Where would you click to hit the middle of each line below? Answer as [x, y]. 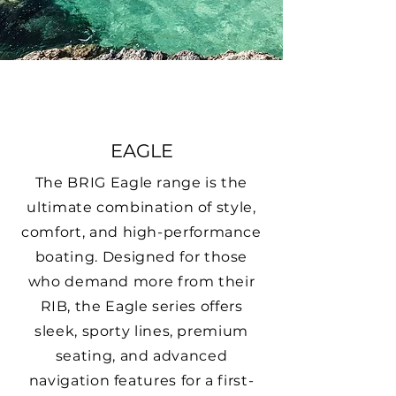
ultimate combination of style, [141, 207]
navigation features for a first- [141, 381]
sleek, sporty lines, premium [141, 331]
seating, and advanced [141, 356]
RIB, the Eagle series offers [141, 306]
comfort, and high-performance [141, 232]
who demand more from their [141, 282]
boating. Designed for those [141, 257]
